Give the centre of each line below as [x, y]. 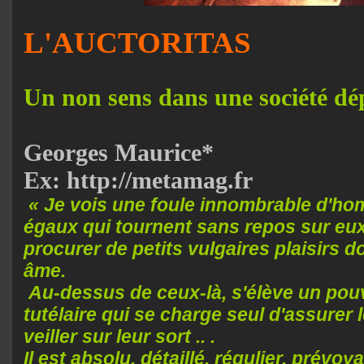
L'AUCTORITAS [137, 42]
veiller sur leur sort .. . [119, 336]
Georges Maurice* [119, 152]
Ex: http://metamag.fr [138, 180]
